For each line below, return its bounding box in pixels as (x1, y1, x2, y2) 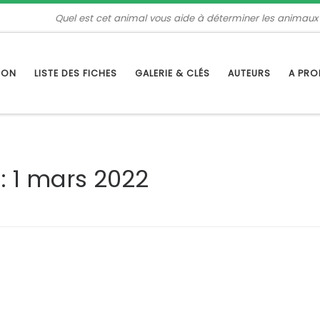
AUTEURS (228, 67, 271, 80)
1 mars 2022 (13, 163, 149, 196)
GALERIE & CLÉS (135, 67, 210, 80)
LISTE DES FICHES (34, 67, 117, 80)
